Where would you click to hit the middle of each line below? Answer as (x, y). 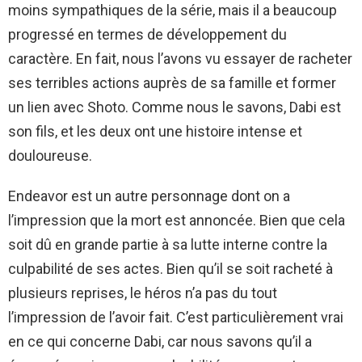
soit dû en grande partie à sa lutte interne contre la (168, 244)
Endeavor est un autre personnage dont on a (149, 196)
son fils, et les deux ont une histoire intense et (155, 131)
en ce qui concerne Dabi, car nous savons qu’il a (160, 341)
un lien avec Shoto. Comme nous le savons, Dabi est (175, 107)
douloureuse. (50, 155)
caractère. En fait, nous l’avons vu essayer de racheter (180, 58)
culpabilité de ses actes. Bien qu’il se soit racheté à (170, 268)
